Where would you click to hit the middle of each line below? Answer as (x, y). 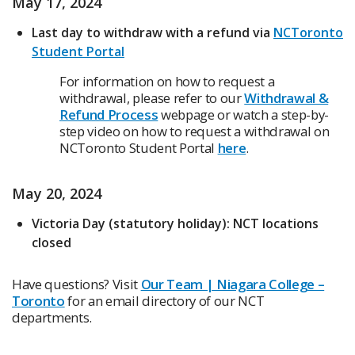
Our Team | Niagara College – (233, 284)
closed (52, 243)
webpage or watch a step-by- (243, 115)
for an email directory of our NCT (164, 301)
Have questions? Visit (76, 284)
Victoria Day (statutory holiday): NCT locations (175, 224)
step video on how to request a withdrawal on (195, 132)
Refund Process (109, 115)
